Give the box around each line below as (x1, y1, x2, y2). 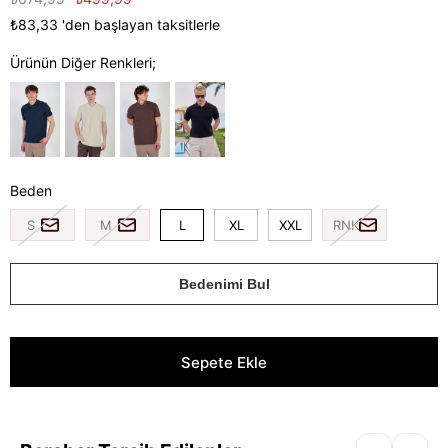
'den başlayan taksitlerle (62, 16, 220, 33)
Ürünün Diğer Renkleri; (10, 54, 156, 71)
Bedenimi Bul (178, 276, 270, 292)
